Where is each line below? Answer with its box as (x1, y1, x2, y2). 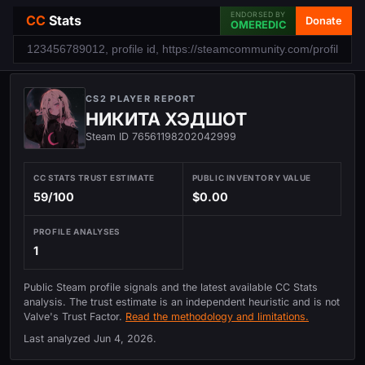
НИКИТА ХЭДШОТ (86, 108, 247, 130)
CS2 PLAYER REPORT (86, 93, 196, 104)
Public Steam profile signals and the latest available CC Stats (24, 281, 318, 294)
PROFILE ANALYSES (33, 226, 120, 236)
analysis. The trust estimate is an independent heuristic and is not (24, 296, 340, 309)
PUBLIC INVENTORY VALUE (191, 173, 311, 183)
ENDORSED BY (231, 10, 286, 19)
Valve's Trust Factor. (24, 310, 125, 323)
